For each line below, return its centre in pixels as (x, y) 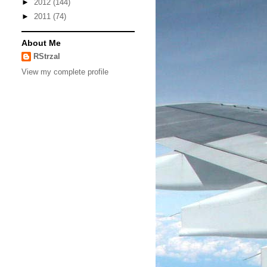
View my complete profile (65, 72)
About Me (41, 43)
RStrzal (47, 56)
